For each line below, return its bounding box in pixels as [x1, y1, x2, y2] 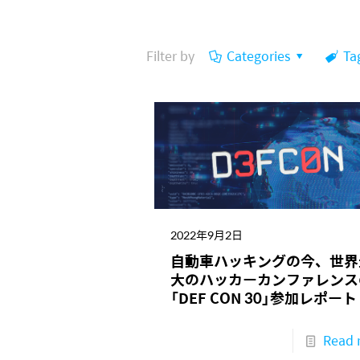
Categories [227, 46, 291, 66]
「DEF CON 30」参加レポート [170, 286, 357, 309]
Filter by [146, 46, 194, 66]
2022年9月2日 [170, 225, 243, 243]
